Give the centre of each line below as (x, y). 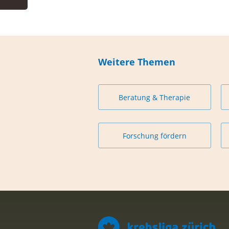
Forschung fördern (154, 135)
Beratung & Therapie (155, 97)
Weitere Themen (137, 62)
